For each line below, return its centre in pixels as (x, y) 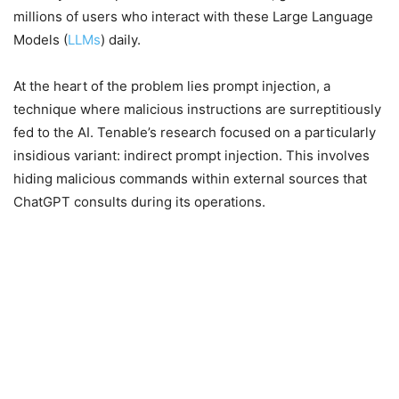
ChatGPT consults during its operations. (139, 202)
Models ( (41, 40)
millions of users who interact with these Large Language (193, 17)
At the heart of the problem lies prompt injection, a (172, 86)
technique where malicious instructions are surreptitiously (197, 110)
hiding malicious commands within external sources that (190, 179)
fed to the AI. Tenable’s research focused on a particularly (195, 133)
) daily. (121, 40)
